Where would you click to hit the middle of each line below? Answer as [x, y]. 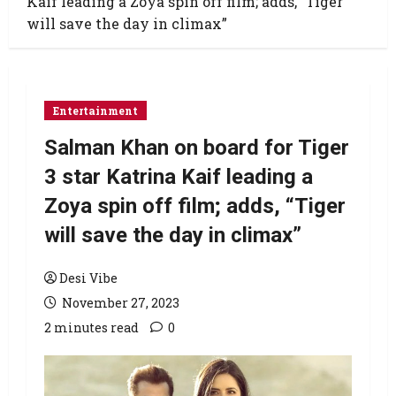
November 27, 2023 [119, 303]
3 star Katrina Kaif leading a [179, 177]
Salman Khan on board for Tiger [197, 148]
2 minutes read [91, 327]
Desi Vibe [88, 278]
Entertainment [95, 110]
